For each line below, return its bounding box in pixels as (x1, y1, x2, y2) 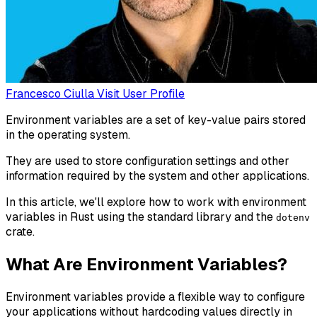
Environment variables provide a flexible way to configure (6, 289, 305, 304)
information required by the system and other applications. (6, 168, 309, 183)
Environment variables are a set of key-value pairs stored (6, 112, 306, 127)
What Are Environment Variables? (6, 253, 287, 275)
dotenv (276, 212, 310, 223)
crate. (6, 224, 35, 239)
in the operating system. (6, 127, 130, 142)
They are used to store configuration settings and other (6, 153, 289, 168)
